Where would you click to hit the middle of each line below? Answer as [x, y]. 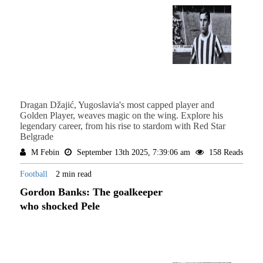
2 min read [73, 174]
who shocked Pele [60, 206]
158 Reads [225, 153]
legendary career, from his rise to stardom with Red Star [122, 126]
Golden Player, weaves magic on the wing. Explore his [121, 116]
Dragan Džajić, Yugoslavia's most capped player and [117, 105]
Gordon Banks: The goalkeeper [91, 192]
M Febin [45, 153]
